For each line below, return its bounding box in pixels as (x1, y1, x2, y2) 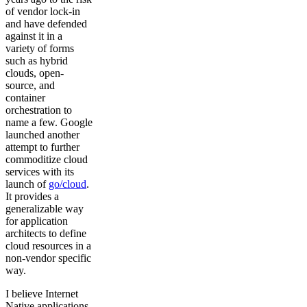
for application (5, 214, 68, 227)
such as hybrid (5, 54, 68, 66)
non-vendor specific (5, 251, 91, 264)
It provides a (5, 190, 59, 202)
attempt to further (5, 140, 79, 153)
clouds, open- (5, 66, 64, 79)
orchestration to (5, 103, 72, 116)
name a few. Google (5, 116, 93, 128)
